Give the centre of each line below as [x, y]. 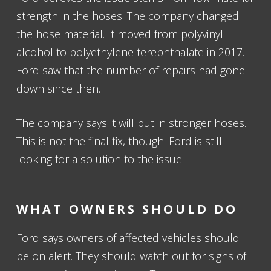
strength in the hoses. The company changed [128, 16]
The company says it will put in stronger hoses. [131, 123]
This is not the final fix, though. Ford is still [119, 141]
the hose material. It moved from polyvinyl [120, 34]
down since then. [58, 88]
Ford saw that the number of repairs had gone [131, 70]
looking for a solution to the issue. [100, 159]
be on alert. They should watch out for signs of [131, 256]
